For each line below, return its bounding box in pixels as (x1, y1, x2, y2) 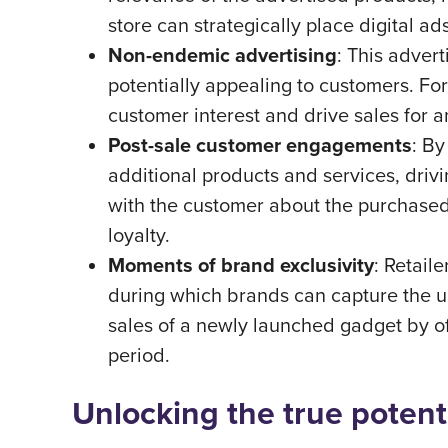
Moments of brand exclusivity (108, 250, 374, 279)
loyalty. (108, 220, 170, 249)
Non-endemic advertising (108, 40, 337, 69)
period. (108, 340, 175, 369)
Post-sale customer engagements (108, 130, 412, 159)
